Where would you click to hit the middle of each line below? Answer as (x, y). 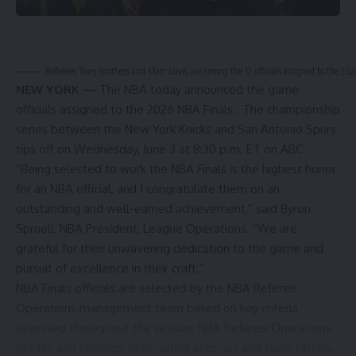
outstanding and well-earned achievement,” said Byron (163, 209)
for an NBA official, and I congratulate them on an (148, 189)
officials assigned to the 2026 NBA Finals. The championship (178, 109)
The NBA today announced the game (199, 89)
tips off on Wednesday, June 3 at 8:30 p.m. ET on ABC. (161, 149)
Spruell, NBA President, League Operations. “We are (157, 228)
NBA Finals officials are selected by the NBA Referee (157, 288)
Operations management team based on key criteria (157, 308)
